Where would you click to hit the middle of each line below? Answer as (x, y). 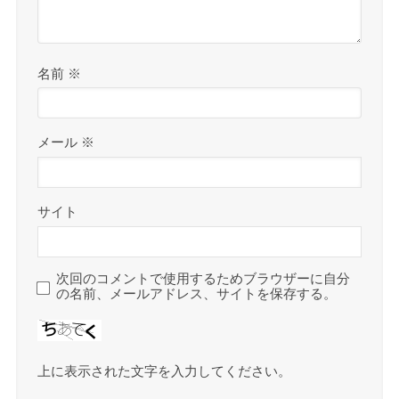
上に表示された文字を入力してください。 (165, 371)
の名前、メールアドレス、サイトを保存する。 (197, 294)
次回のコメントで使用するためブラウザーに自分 (204, 279)
